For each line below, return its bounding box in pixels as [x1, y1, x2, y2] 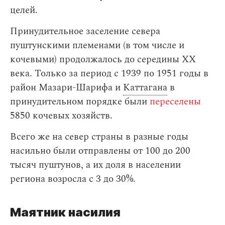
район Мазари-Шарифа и [10, 80, 123, 95]
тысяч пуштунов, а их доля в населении [10, 157, 181, 172]
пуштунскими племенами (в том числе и [10, 38, 184, 53]
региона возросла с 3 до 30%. [10, 171, 136, 186]
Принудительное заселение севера [10, 24, 160, 39]
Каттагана [123, 80, 167, 95]
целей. [10, 3, 38, 18]
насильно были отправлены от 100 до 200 [10, 143, 190, 158]
